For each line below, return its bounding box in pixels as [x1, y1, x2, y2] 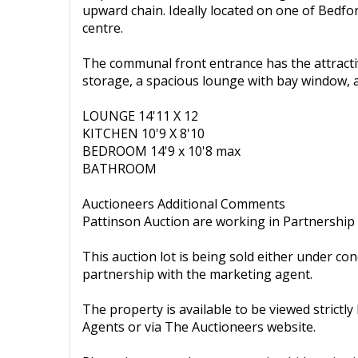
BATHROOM [82, 160, 157, 177]
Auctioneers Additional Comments [82, 195, 285, 213]
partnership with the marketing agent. [82, 265, 312, 283]
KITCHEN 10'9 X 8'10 [82, 125, 205, 142]
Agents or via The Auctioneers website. [82, 318, 316, 336]
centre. [82, 19, 123, 37]
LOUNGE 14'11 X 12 [82, 107, 198, 125]
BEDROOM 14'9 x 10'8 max [82, 142, 241, 160]
